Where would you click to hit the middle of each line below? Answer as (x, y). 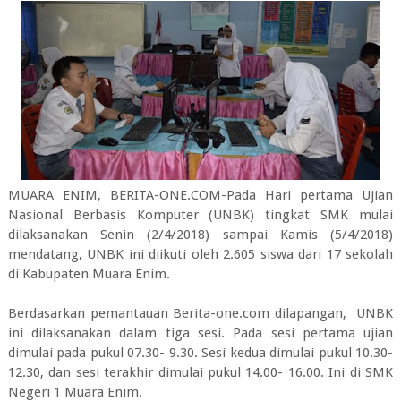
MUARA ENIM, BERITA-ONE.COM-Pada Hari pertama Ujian (200, 195)
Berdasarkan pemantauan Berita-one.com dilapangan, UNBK (200, 313)
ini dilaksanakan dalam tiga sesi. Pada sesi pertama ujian (200, 333)
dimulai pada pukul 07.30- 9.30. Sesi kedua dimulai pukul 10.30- (200, 353)
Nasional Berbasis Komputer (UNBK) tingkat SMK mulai (200, 215)
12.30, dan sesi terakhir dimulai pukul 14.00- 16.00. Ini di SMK (200, 372)
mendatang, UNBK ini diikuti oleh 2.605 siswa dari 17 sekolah (200, 254)
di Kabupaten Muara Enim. (89, 274)
